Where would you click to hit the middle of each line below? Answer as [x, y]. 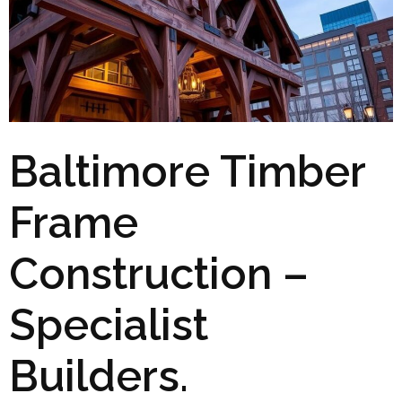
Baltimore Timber [187, 171]
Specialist [109, 324]
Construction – [159, 273]
